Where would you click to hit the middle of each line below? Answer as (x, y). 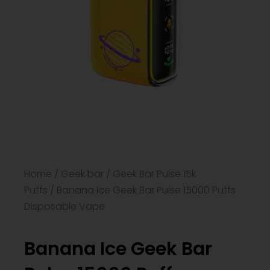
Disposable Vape (64, 207)
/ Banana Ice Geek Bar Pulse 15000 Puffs (142, 190)
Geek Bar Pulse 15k (154, 174)
